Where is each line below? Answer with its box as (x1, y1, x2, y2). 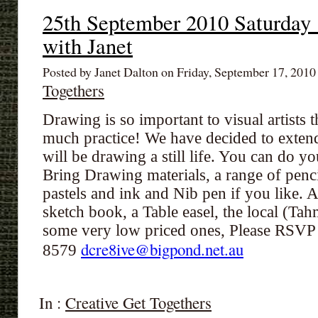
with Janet (43, 31, 133, 60)
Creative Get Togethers (65, 292, 212, 313)
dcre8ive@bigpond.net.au (81, 238, 243, 260)
